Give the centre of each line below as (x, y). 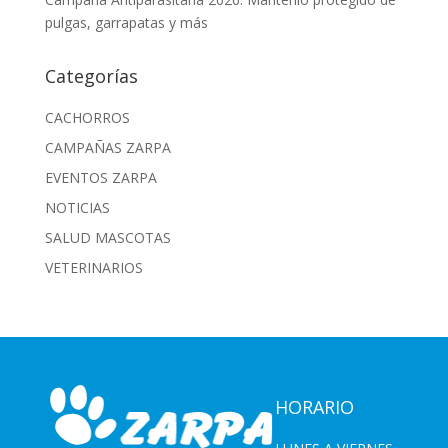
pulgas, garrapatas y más (126, 23)
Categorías (91, 76)
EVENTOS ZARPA (100, 178)
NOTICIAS (77, 208)
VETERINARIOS (93, 268)
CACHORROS (87, 118)
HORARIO (314, 407)
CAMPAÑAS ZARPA (107, 148)
